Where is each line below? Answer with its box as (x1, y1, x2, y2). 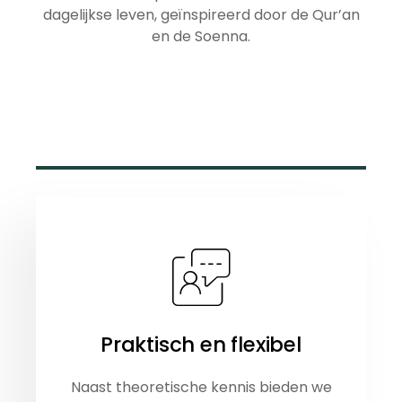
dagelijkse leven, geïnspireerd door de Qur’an (42, 4, 360, 25)
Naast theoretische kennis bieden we (70, 376, 332, 398)
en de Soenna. (152, 25, 250, 47)
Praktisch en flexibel (100, 329, 301, 359)
